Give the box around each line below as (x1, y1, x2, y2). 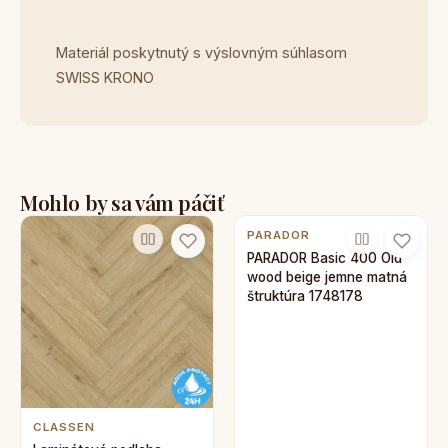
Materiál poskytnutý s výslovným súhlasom (56, 44, 347, 61)
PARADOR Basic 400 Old (247, 250, 402, 266)
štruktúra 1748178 (247, 288, 363, 304)
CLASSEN (33, 420, 95, 434)
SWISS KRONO (56, 69, 154, 86)
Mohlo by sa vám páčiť (20, 188, 224, 216)
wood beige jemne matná (247, 269, 407, 285)
